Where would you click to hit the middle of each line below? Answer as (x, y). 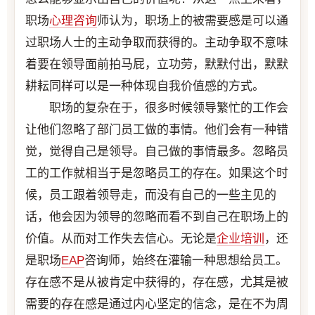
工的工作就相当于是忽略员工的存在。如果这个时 (157, 173)
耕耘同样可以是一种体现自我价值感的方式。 (145, 86)
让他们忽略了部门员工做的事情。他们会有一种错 (157, 129)
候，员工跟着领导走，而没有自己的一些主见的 (151, 195)
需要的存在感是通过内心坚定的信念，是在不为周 (157, 304)
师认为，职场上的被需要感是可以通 (193, 20)
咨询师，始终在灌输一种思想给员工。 (186, 260)
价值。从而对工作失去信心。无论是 (121, 238)
